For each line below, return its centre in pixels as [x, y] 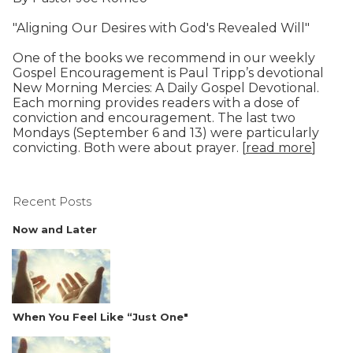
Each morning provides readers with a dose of [156, 103]
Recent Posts [52, 202]
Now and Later [55, 230]
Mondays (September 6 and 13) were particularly [166, 133]
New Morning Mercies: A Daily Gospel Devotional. [166, 88]
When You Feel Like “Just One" [100, 317]
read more [279, 148]
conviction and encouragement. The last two [154, 118]
